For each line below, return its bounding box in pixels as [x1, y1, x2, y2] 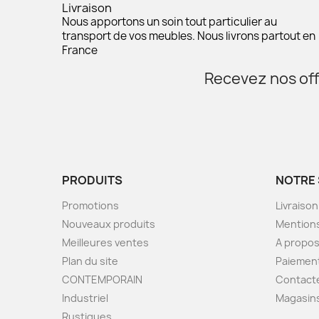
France [62, 42, 98, 58]
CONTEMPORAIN [62, 272, 142, 286]
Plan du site [62, 253, 118, 268]
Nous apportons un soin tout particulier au [62, 14, 277, 29]
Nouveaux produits [62, 216, 155, 231]
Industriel [62, 291, 108, 305]
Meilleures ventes [62, 235, 149, 249]
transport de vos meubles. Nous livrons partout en [62, 28, 315, 43]
